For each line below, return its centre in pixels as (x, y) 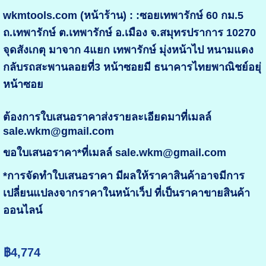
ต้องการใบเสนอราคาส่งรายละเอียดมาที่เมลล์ (107, 117)
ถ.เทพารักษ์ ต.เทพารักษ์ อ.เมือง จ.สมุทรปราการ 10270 (129, 33)
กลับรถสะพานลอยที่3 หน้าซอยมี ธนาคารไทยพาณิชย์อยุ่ (132, 67)
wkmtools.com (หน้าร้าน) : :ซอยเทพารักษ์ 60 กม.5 (123, 16)
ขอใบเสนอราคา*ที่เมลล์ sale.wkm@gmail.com (114, 153)
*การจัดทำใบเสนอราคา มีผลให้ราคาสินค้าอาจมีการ (123, 176)
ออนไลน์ (22, 210)
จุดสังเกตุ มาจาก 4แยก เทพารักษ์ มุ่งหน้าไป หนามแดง (128, 50)
